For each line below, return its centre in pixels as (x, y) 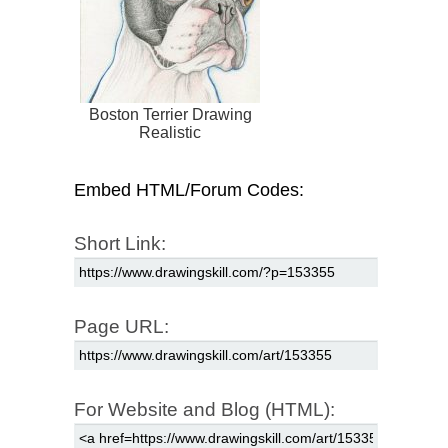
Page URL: (121, 327)
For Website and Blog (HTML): (204, 410)
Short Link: (120, 244)
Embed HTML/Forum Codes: (189, 190)
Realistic (170, 133)
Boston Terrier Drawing (170, 115)
